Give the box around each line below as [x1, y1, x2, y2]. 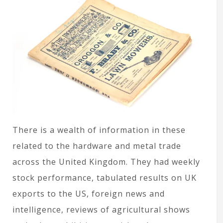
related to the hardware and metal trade [12, 140, 181, 151]
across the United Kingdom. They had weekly [12, 156, 200, 167]
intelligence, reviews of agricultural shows [12, 204, 190, 215]
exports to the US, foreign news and [12, 188, 165, 199]
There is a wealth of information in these [12, 124, 186, 135]
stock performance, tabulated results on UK [12, 172, 197, 183]
